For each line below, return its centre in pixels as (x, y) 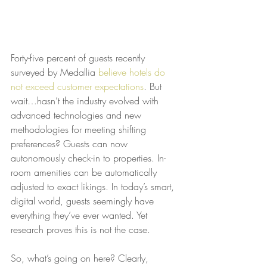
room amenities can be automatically (85, 172)
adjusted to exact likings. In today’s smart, (94, 186)
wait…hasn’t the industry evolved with (86, 100)
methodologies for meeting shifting (80, 129)
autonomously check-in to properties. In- (88, 158)
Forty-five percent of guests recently (79, 58)
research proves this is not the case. (80, 229)
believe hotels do (133, 72)
